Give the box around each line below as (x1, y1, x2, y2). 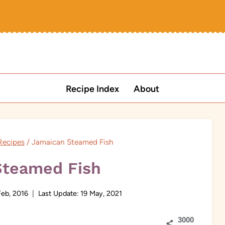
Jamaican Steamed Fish (31, 137, 114, 147)
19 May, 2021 (80, 189, 122, 198)
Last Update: (38, 189, 79, 198)
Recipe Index (66, 83, 120, 94)
